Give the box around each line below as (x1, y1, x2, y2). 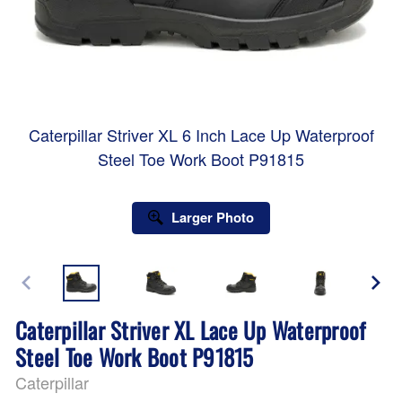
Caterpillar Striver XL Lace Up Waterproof (15, 312, 366, 346)
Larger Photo (170, 207, 254, 228)
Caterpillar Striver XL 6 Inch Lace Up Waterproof (28, 122, 374, 146)
